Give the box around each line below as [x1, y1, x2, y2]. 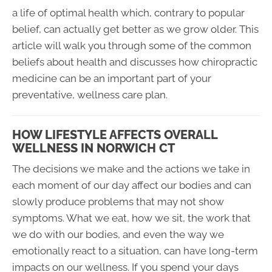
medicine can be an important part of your [12, 72, 211, 85]
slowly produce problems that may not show [12, 195, 224, 208]
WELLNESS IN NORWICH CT [12, 141, 175, 156]
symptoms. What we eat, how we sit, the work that [12, 212, 251, 225]
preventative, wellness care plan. [12, 89, 168, 101]
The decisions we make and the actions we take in [12, 163, 250, 175]
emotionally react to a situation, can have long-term [12, 245, 258, 257]
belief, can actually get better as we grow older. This [12, 23, 259, 36]
